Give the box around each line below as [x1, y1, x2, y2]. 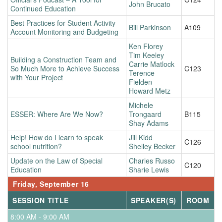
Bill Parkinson [129, 22, 171, 32]
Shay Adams [129, 117, 168, 128]
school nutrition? [10, 141, 62, 151]
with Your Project [10, 72, 63, 82]
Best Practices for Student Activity [10, 17, 115, 28]
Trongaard [129, 109, 162, 119]
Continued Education [10, 3, 76, 13]
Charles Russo [129, 155, 175, 166]
